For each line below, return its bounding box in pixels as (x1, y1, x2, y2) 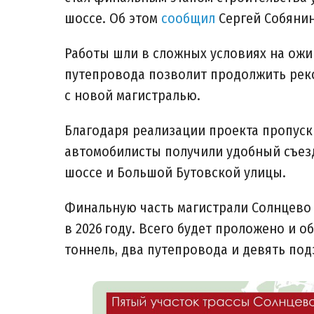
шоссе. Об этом (64, 10, 161, 27)
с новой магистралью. (64, 87, 200, 104)
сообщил (161, 10, 219, 27)
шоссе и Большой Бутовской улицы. (64, 164, 286, 181)
